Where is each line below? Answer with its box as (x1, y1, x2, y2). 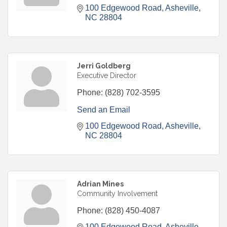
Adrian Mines (77, 180, 124, 188)
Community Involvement (77, 190, 158, 198)
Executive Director (77, 71, 136, 80)
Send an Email (77, 105, 130, 115)
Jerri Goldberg (77, 62, 131, 70)
